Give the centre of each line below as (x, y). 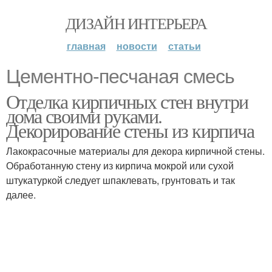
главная (86, 46)
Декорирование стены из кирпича (130, 130)
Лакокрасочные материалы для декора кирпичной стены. (135, 151)
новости (137, 46)
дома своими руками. (84, 116)
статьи (184, 46)
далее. (21, 195)
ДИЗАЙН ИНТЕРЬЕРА (136, 23)
